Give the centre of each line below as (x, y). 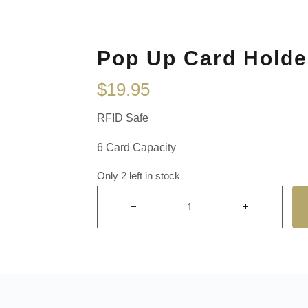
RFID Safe (124, 118)
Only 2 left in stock (139, 176)
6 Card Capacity (137, 148)
